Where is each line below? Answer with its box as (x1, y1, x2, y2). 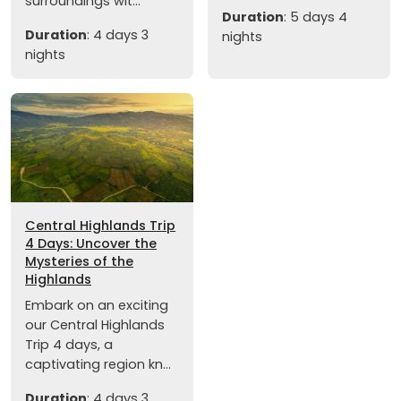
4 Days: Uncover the (25, 235, 157, 253)
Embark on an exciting (25, 296, 168, 315)
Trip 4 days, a (25, 336, 113, 354)
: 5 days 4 (284, 8, 347, 27)
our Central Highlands (25, 316, 165, 335)
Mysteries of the (25, 252, 133, 271)
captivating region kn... (25, 355, 171, 374)
